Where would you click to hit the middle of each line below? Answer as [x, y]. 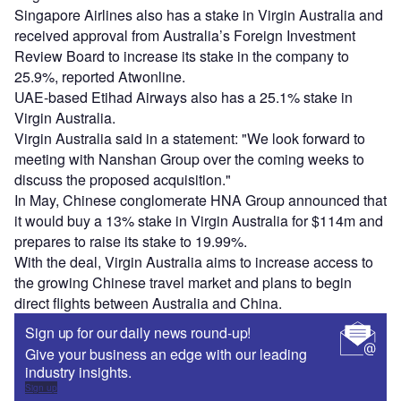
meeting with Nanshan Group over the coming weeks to [189, 159]
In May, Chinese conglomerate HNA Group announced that [200, 200]
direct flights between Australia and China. [148, 303]
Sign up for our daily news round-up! [138, 333]
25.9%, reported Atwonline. [100, 77]
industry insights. [78, 372]
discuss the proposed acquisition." [123, 180]
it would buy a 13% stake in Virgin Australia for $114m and [199, 221]
